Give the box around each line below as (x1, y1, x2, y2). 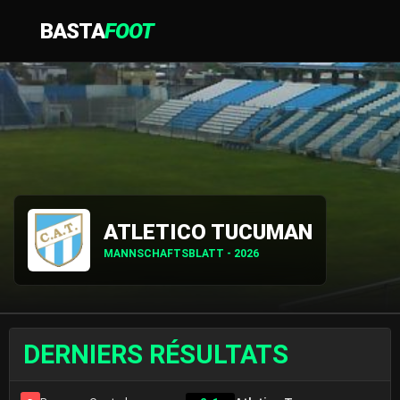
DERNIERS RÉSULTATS (23, 339, 288, 370)
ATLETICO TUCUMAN (104, 219, 312, 245)
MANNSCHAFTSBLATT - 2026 (104, 246, 259, 260)
